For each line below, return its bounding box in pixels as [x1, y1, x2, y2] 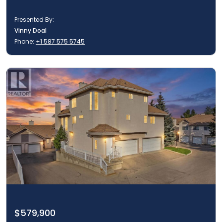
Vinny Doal [14, 26, 47, 35]
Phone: [14, 37, 34, 46]
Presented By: [14, 15, 54, 24]
